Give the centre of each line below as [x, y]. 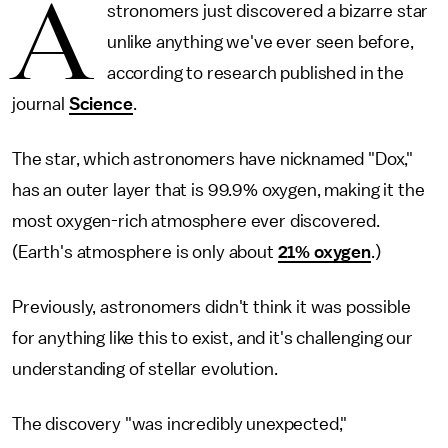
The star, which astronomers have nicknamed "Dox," [213, 159]
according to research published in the [255, 73]
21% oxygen [324, 252]
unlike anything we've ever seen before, [260, 42]
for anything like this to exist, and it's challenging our [212, 338]
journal [40, 104]
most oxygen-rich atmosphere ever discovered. [196, 221]
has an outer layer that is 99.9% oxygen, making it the [218, 190]
